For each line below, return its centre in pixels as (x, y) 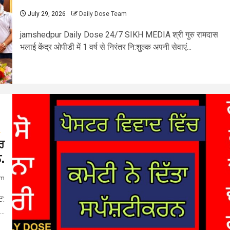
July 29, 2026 (46, 14)
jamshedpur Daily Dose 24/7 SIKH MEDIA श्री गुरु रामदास (119, 34)
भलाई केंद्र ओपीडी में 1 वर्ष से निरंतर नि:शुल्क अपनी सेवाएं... (106, 47)
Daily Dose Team (103, 14)
